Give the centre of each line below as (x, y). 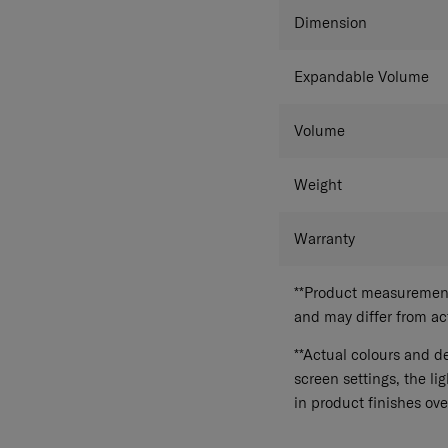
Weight (318, 185)
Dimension (331, 23)
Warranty (325, 239)
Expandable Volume (362, 77)
